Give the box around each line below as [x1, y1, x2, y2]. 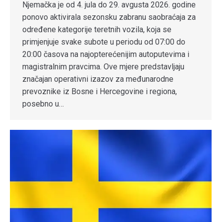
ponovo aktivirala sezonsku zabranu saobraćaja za [22, 12, 196, 22]
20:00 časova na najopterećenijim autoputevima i [22, 50, 189, 59]
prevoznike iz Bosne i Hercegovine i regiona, [22, 87, 177, 97]
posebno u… [22, 99, 64, 109]
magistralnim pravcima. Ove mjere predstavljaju [22, 62, 184, 72]
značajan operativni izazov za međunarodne [22, 74, 173, 84]
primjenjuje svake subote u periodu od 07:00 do [22, 37, 185, 47]
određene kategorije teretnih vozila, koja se [22, 25, 171, 35]
